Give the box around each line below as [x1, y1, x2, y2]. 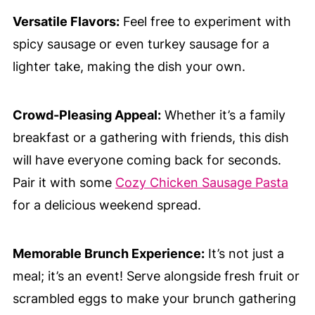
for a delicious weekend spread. [12, 198, 201, 213]
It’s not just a [204, 246, 284, 262]
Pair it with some [12, 175, 115, 191]
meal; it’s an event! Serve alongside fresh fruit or [12, 269, 300, 284]
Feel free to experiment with [119, 14, 291, 30]
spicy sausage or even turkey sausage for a [12, 37, 269, 52]
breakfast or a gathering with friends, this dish [12, 130, 289, 146]
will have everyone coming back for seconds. [12, 153, 281, 168]
